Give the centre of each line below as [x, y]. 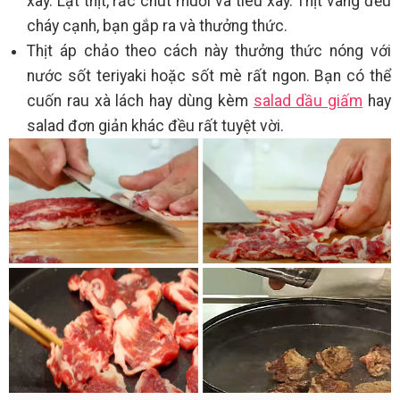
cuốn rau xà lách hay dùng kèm [140, 100]
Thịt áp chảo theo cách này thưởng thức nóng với [209, 50]
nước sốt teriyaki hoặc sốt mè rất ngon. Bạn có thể [209, 75]
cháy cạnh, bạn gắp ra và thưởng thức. [157, 25]
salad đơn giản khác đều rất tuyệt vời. [157, 125]
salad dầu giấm [308, 100]
